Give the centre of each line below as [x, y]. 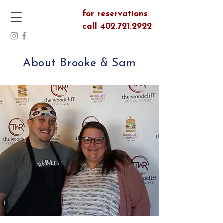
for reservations [115, 14]
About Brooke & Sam [80, 63]
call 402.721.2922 [117, 27]
